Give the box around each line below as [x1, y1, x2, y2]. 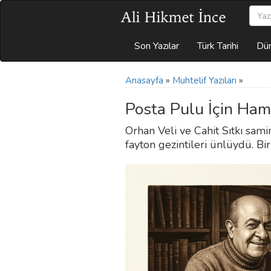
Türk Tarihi [197, 39, 238, 53]
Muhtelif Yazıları [172, 74, 237, 87]
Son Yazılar [134, 39, 179, 53]
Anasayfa [125, 74, 163, 87]
